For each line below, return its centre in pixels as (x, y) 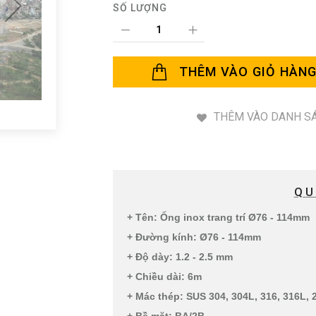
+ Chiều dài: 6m (164, 277)
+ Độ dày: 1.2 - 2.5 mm (180, 257)
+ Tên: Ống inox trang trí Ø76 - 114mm (218, 218)
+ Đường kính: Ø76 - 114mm (194, 237)
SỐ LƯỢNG (140, 8)
